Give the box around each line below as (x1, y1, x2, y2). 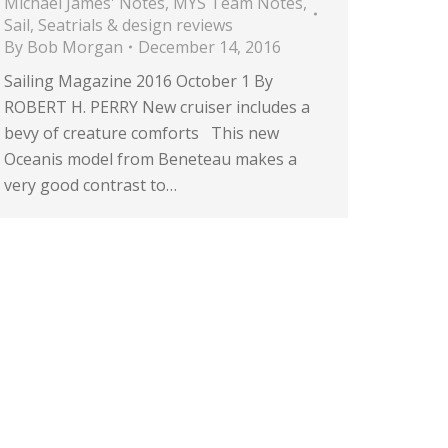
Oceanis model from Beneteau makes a (4, 148, 297, 170)
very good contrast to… (4, 174, 177, 196)
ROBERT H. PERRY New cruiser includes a (4, 96, 310, 118)
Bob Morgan (27, 36, 123, 58)
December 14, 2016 (138, 36, 281, 58)
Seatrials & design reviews (38, 14, 233, 36)
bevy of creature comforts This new (4, 122, 279, 144)
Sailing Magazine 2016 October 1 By (4, 70, 273, 92)
